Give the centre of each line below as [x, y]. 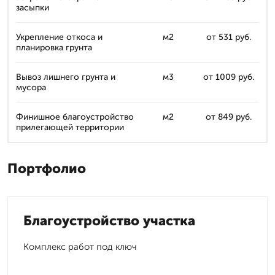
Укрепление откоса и [59, 37]
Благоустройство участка [109, 221]
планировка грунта [54, 48]
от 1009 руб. [229, 77]
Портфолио [47, 168]
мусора [31, 87]
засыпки [33, 8]
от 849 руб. [229, 117]
